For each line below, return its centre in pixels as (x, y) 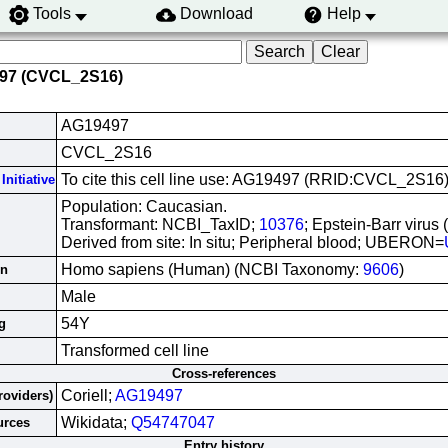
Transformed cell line (135, 350)
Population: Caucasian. (144, 206)
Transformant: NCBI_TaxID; (160, 224)
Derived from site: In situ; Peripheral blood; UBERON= (252, 242)
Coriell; (88, 395)
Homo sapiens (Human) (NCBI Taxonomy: (212, 269)
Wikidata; (96, 422)
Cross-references (224, 373)
